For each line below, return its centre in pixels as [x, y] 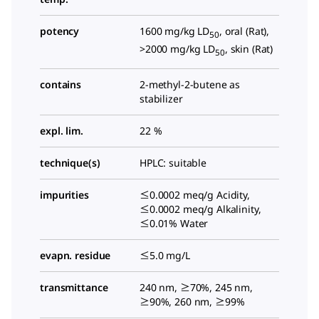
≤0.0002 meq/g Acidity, [195, 195]
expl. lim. [62, 131]
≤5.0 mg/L [165, 256]
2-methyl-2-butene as [190, 85]
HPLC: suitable [173, 163]
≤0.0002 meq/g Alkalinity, [200, 209]
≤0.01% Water [174, 224]
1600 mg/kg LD [175, 31]
